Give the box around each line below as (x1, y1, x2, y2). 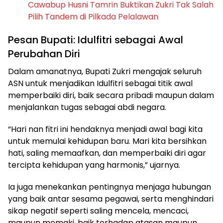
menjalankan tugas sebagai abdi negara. (8, 102, 166, 113)
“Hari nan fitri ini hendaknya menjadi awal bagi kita (8, 123, 203, 135)
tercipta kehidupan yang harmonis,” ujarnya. (8, 159, 180, 171)
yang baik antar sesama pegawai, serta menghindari (8, 193, 214, 205)
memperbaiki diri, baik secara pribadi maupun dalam (8, 90, 214, 102)
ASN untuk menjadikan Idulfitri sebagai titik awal (8, 78, 193, 90)
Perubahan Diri (8, 47, 80, 61)
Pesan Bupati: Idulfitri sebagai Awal (8, 33, 183, 47)
